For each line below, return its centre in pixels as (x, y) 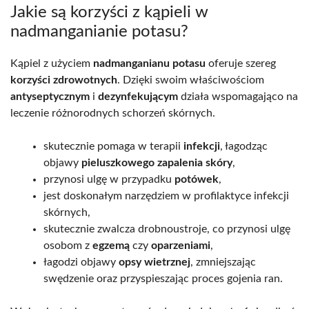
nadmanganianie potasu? (99, 32)
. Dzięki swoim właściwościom (191, 80)
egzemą (111, 246)
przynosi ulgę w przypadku (109, 180)
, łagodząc (244, 147)
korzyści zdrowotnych (64, 80)
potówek (197, 180)
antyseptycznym (50, 97)
